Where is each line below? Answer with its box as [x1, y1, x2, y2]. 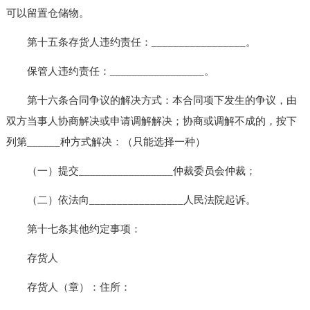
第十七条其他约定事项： [6, 223, 141, 235]
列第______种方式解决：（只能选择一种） [6, 136, 206, 147]
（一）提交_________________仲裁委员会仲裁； [6, 165, 256, 176]
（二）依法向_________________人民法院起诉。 [6, 194, 256, 206]
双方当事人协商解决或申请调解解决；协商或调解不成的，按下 [6, 115, 297, 127]
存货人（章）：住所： [6, 281, 131, 293]
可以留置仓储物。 [6, 7, 89, 19]
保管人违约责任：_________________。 [6, 65, 215, 77]
